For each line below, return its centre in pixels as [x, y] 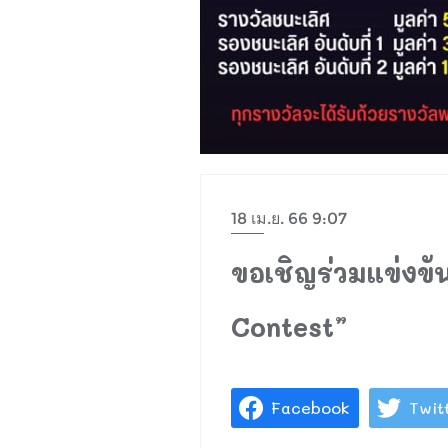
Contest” [289, 326]
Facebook [309, 407]
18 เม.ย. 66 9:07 [288, 218]
